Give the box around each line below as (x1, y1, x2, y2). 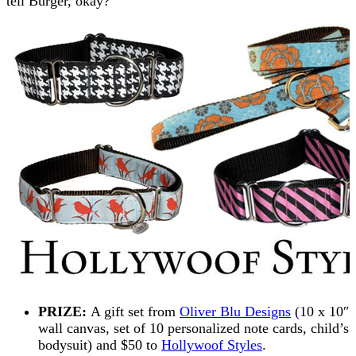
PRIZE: (38, 303, 91, 319)
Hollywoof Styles (161, 336, 262, 353)
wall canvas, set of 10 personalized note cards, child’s (38, 319, 349, 336)
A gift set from (91, 303, 180, 319)
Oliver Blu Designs (180, 303, 291, 319)
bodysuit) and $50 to (38, 336, 161, 353)
